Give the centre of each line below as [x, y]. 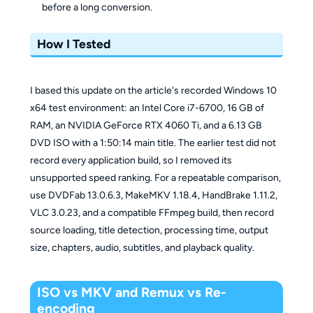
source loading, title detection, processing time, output [149, 231]
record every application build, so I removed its [131, 161]
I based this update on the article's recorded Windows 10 [153, 91]
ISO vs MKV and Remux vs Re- [132, 293]
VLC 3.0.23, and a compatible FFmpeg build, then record [152, 213]
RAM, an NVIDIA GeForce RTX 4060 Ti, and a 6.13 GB [146, 126]
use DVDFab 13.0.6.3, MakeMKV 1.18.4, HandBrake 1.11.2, [153, 196]
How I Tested [74, 44]
